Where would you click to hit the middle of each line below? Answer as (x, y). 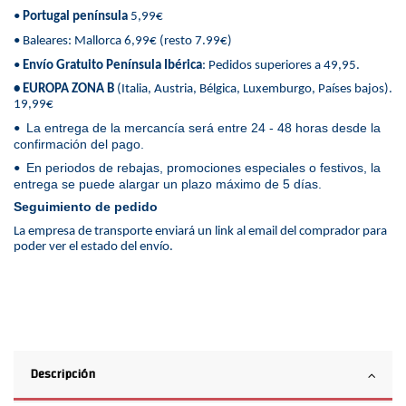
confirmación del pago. (79, 144)
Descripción (63, 373)
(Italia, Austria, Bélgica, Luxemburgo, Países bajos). (253, 90)
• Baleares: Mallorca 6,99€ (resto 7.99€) (123, 42)
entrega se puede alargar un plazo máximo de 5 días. (171, 184)
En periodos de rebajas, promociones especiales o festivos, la (202, 167)
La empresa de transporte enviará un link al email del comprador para (200, 231)
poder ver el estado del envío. (93, 246)
